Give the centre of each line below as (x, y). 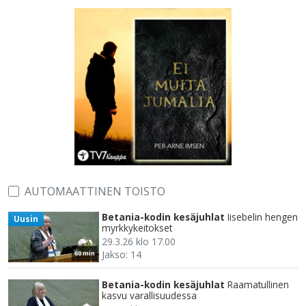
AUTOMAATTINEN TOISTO (95, 192)
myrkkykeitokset (137, 228)
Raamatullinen (258, 285)
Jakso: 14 (122, 255)
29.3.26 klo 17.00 (139, 242)
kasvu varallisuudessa (149, 296)
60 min (85, 253)
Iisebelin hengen (263, 217)
